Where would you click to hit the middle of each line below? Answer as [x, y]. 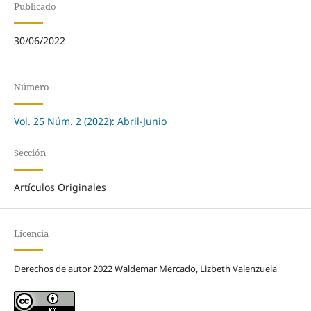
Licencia [31, 233]
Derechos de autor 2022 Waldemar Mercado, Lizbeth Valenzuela [145, 268]
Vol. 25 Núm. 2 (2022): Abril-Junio [90, 121]
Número [31, 86]
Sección [30, 152]
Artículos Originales [60, 187]
